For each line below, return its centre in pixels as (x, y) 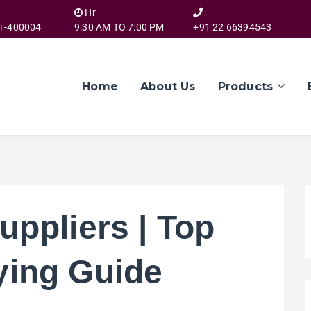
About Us (168, 87)
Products (245, 87)
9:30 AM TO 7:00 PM (119, 27)
